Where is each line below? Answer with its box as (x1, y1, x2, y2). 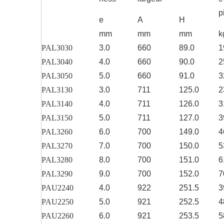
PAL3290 (41, 169, 72, 178)
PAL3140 (41, 99, 72, 108)
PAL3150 (41, 113, 72, 122)
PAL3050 (41, 71, 72, 80)
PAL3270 (41, 141, 72, 150)
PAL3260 (41, 127, 72, 136)
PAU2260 (41, 211, 73, 220)
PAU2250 (41, 197, 73, 206)
